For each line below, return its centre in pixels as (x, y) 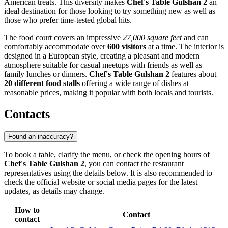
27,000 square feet (152, 38)
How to (27, 210)
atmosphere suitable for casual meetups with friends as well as (103, 65)
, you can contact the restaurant (134, 163)
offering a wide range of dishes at (134, 83)
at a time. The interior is (185, 47)
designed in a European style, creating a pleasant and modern (102, 56)
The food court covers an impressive (63, 38)
